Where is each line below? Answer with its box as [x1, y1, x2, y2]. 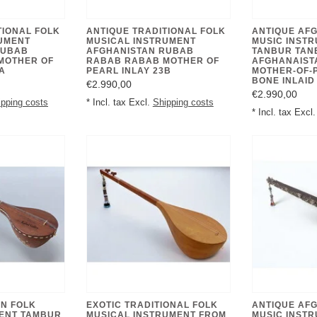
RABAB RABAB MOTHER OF [86, 56, 219, 67]
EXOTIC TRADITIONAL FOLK [86, 299, 218, 310]
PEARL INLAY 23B [86, 66, 171, 76]
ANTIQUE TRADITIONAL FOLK [86, 26, 226, 37]
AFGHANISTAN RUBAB [86, 46, 194, 57]
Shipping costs [152, 98, 214, 108]
